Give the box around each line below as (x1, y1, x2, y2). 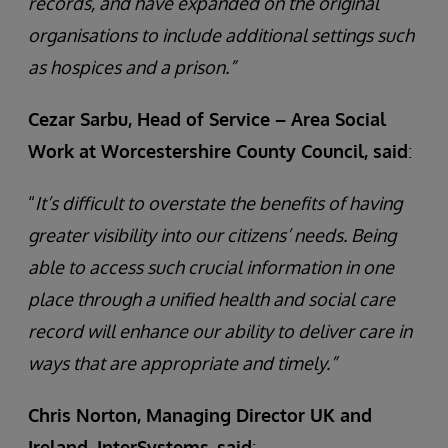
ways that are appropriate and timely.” (28, 352, 341, 374)
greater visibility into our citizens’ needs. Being (28, 224, 396, 246)
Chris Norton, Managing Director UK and (28, 404, 372, 426)
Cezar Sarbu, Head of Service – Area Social (28, 108, 386, 130)
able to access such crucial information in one (28, 256, 394, 278)
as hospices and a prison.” (28, 56, 236, 78)
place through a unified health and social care (28, 288, 395, 310)
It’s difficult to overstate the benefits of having (35, 192, 402, 214)
